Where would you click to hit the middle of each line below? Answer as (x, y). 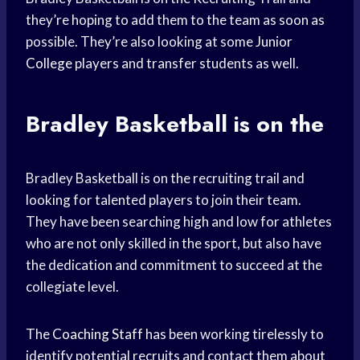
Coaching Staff (98, 334)
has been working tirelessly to (233, 334)
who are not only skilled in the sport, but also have (174, 243)
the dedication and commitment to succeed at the (174, 265)
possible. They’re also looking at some (141, 42)
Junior (274, 42)
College (49, 63)
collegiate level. (72, 287)
